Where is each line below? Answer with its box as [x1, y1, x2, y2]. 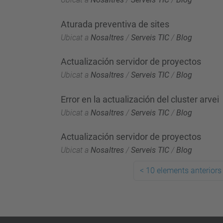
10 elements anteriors [146, 166, 222, 175]
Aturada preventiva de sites [61, 18, 169, 29]
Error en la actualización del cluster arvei [61, 94, 219, 105]
